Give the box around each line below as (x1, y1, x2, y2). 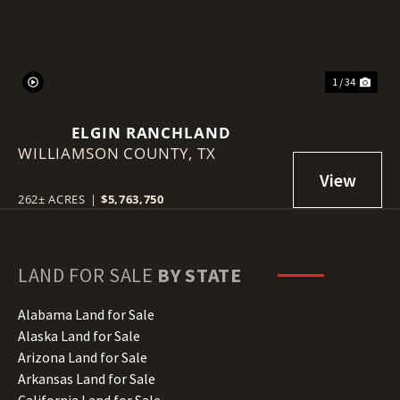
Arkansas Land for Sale (18, 369, 155, 387)
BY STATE (157, 262, 242, 287)
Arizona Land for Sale (18, 347, 147, 366)
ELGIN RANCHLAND (71, 121, 231, 143)
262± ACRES (18, 190, 86, 207)
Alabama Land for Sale (18, 304, 154, 323)
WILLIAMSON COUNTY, (18, 142, 198, 163)
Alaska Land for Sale (18, 326, 140, 345)
